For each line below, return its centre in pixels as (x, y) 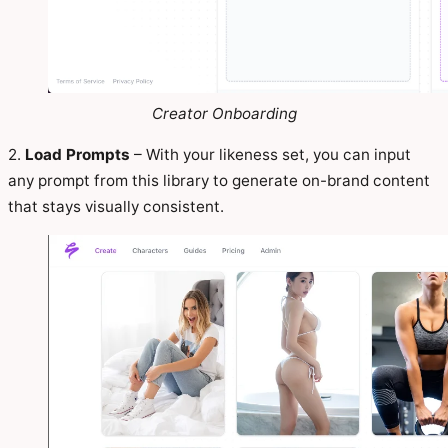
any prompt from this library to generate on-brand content (219, 180)
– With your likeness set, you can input (270, 154)
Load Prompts (77, 154)
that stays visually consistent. (116, 206)
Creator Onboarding (224, 113)
